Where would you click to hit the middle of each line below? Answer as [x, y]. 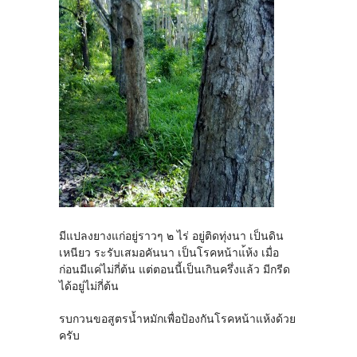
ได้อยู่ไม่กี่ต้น [89, 286]
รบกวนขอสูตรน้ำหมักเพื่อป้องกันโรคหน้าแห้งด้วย [177, 319]
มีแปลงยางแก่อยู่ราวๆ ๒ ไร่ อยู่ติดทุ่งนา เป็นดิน [171, 236]
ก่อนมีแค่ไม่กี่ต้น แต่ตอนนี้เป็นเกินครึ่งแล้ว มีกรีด [175, 269]
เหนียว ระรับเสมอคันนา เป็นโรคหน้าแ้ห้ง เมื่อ [169, 253]
